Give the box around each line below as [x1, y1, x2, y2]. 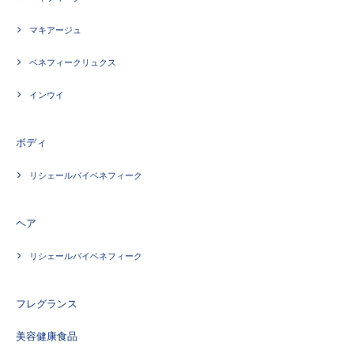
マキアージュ [29, 24, 81, 36]
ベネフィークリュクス [29, 57, 116, 69]
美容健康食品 [16, 330, 77, 343]
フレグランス [16, 297, 77, 311]
